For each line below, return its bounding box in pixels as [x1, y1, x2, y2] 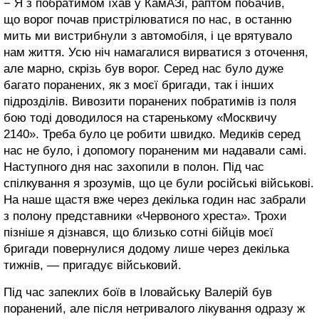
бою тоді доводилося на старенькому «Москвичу [4, 111, 277, 125]
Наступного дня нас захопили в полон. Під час [4, 160, 264, 174]
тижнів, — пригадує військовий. [4, 258, 182, 273]
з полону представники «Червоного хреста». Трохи [4, 209, 287, 224]
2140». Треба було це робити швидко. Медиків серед [4, 127, 300, 142]
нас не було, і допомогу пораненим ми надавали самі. [4, 144, 307, 158]
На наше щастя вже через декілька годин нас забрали [4, 193, 306, 207]
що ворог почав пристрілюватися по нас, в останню [4, 13, 292, 27]
